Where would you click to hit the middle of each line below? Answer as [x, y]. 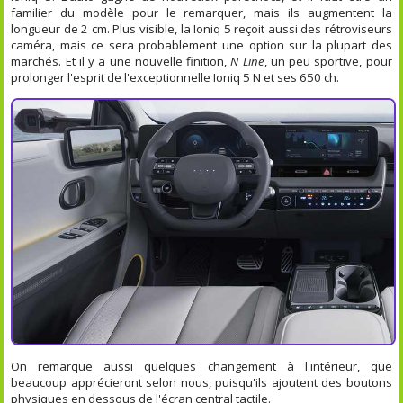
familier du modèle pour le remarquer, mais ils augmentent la [201, 12]
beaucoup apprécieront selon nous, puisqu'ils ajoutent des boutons [201, 382]
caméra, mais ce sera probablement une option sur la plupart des [201, 45]
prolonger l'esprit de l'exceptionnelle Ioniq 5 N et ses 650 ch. [175, 77]
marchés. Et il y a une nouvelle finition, [121, 61]
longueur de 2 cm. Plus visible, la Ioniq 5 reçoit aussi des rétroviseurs [201, 28]
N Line [247, 61]
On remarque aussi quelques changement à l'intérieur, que [201, 366]
